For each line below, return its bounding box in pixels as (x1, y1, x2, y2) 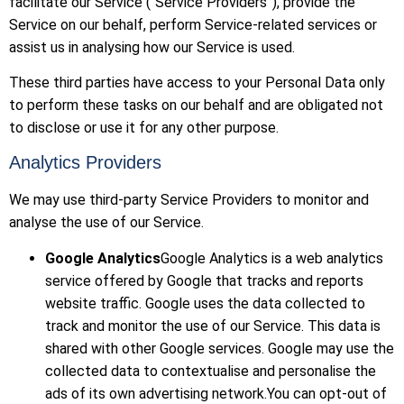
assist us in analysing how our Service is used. (9, 38, 295, 56)
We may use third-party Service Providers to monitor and (9, 191, 369, 209)
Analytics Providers (9, 152, 161, 173)
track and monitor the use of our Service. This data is (45, 317, 381, 335)
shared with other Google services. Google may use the (45, 339, 394, 357)
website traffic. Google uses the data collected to (45, 294, 365, 312)
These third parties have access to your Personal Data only (9, 73, 385, 91)
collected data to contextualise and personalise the (45, 362, 376, 380)
